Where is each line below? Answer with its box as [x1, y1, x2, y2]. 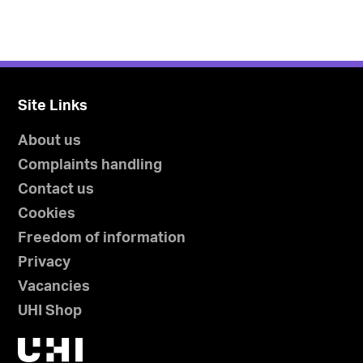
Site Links [18, 99, 88, 114]
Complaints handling [18, 158, 163, 173]
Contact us [18, 182, 95, 198]
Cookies [18, 207, 76, 222]
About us [18, 134, 82, 149]
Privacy [18, 255, 71, 271]
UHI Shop [18, 304, 83, 319]
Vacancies [18, 280, 91, 295]
